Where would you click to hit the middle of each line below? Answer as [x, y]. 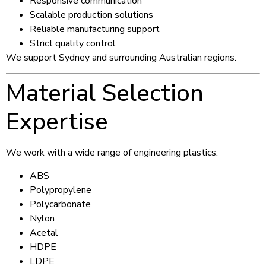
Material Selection [105, 94]
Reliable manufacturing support [95, 29]
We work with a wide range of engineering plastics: [112, 153]
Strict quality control [73, 43]
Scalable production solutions [91, 15]
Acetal [44, 232]
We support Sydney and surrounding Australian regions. [121, 57]
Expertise [57, 122]
